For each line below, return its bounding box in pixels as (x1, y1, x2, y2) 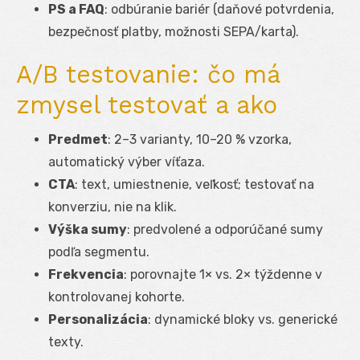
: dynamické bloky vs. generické (148, 311, 337, 327)
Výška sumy (48, 221, 127, 237)
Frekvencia (48, 266, 124, 282)
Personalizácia (48, 311, 148, 327)
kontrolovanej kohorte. (48, 288, 185, 305)
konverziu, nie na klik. (48, 198, 177, 215)
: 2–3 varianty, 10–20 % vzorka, (108, 131, 292, 147)
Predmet (48, 131, 108, 147)
